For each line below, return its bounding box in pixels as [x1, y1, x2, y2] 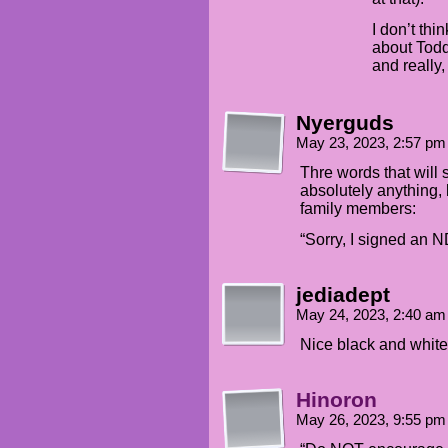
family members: [300, 200, 416, 217]
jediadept [296, 283, 390, 306]
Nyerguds [296, 111, 394, 134]
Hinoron [296, 388, 377, 411]
